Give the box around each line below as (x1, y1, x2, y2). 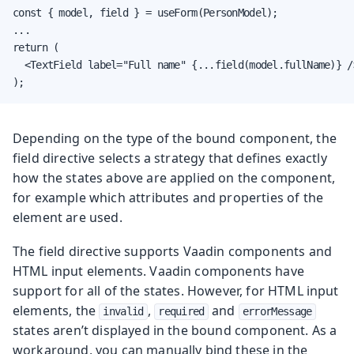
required (158, 304, 205, 318)
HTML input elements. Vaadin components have (13, 262, 304, 280)
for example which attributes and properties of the (13, 188, 324, 206)
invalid (103, 304, 144, 318)
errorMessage (242, 304, 312, 318)
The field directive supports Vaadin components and (13, 242, 333, 260)
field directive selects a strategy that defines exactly (13, 149, 327, 167)
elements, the (13, 301, 100, 319)
